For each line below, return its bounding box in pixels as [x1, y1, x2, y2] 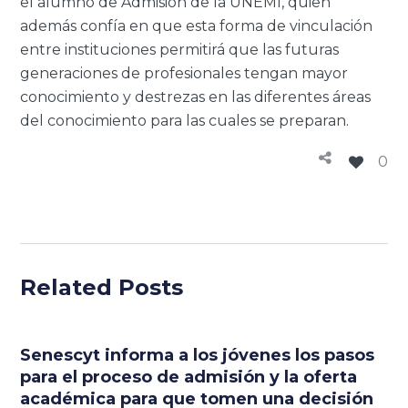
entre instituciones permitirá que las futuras [20, 41, 340, 59]
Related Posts [20, 274, 184, 301]
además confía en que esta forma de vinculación [20, 17, 373, 36]
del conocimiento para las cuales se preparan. [20, 112, 350, 130]
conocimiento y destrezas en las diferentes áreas [20, 88, 372, 107]
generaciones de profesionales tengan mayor [20, 65, 349, 83]
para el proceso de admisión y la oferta [20, 367, 358, 388]
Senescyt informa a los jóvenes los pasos [20, 345, 375, 366]
